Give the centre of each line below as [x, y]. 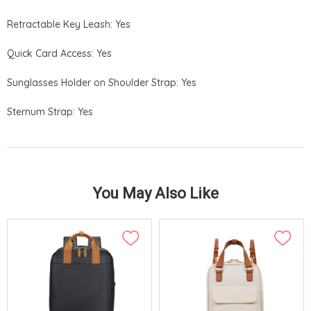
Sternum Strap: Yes [50, 111]
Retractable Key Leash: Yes [69, 24]
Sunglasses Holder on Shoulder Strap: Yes [102, 82]
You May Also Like [155, 193]
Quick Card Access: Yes [59, 53]
